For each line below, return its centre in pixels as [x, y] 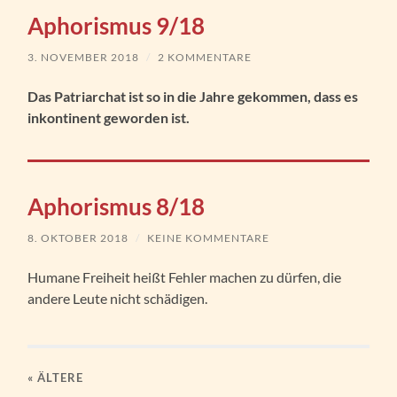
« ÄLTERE [56, 378]
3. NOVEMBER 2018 [84, 58]
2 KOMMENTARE [205, 58]
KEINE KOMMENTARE [209, 238]
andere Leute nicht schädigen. [118, 299]
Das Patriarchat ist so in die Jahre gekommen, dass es [193, 97]
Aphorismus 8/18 [117, 207]
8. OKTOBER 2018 [78, 238]
